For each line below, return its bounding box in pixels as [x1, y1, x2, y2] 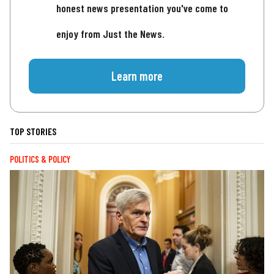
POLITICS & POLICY [10, 154, 70, 165]
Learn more [111, 68, 163, 84]
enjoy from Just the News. [56, 27, 165, 41]
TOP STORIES [10, 125, 56, 138]
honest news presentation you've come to [56, 1, 228, 15]
